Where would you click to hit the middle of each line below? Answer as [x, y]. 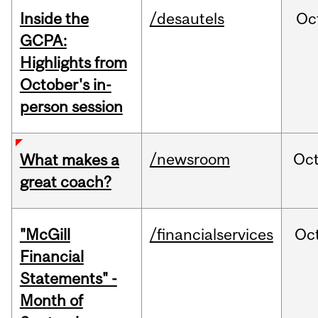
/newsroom [190, 159]
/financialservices [211, 235]
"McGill [45, 235]
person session [71, 107]
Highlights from [73, 63]
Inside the [54, 19]
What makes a [69, 160]
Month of [51, 301]
